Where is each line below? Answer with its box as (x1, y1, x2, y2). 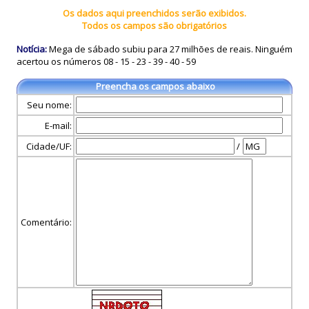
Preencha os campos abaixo (96, 80, 215, 92)
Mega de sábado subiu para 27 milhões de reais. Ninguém (47, 43, 292, 55)
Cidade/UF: (26, 140, 72, 152)
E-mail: (45, 119, 72, 132)
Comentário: (21, 216, 72, 228)
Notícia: (17, 43, 47, 55)
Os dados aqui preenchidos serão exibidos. (63, 7, 246, 19)
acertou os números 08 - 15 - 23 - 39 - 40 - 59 (17, 55, 196, 68)
